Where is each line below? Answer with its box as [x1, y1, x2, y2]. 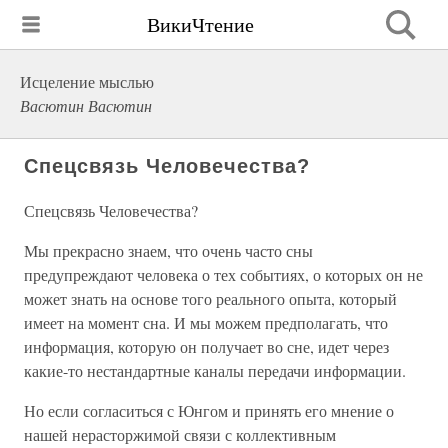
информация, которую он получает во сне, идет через [24, 336, 389, 357]
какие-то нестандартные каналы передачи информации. [24, 360, 406, 381]
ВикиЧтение [147, 10, 254, 38]
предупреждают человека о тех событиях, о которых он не [24, 264, 423, 285]
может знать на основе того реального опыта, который [24, 288, 397, 309]
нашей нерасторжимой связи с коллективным [24, 424, 336, 445]
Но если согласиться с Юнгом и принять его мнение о [24, 400, 394, 421]
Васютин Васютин [20, 95, 152, 116]
